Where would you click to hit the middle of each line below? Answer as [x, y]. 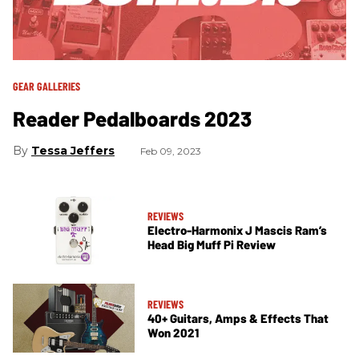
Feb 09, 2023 [171, 151]
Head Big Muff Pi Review [212, 244]
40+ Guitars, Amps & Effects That [238, 318]
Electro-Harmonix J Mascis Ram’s [237, 230]
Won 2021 [173, 332]
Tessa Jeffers [73, 150]
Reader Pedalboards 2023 [132, 118]
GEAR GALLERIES [46, 86]
